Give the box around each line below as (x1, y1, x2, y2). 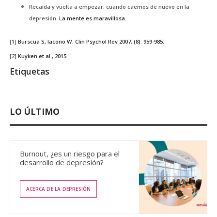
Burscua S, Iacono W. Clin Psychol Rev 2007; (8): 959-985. (18, 38, 164, 46)
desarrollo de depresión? (20, 157, 104, 168)
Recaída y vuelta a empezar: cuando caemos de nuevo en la (29, 3, 189, 11)
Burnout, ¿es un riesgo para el (20, 149, 120, 159)
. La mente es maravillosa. (56, 15, 126, 22)
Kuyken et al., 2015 (16, 52, 66, 60)
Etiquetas (10, 65, 49, 77)
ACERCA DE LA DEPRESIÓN (26, 185, 91, 192)
